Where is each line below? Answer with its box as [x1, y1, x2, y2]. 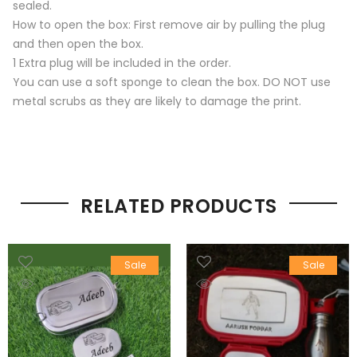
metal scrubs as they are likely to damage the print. [13, 93, 301, 110]
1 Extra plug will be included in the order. [13, 55, 231, 72]
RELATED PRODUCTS [80, 193, 277, 220]
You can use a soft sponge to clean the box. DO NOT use [13, 74, 331, 91]
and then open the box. [13, 36, 143, 53]
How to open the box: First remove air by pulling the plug [13, 17, 325, 33]
